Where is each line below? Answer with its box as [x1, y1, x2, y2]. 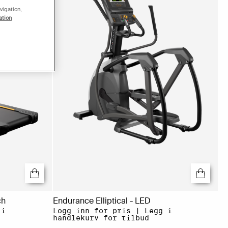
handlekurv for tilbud [52, 214, 149, 222]
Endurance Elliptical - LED [52, 195, 151, 207]
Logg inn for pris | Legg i [52, 207, 172, 215]
